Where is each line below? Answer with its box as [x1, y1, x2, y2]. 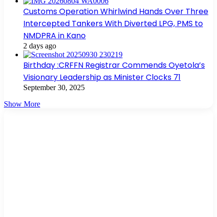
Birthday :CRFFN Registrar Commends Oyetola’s [23, 59, 205, 71]
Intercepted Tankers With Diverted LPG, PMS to [23, 17, 203, 29]
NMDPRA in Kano [23, 30, 86, 41]
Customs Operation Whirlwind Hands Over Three [23, 5, 208, 17]
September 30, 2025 [23, 83, 85, 92]
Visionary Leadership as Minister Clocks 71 [23, 71, 181, 83]
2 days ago [23, 41, 56, 50]
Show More [4, 99, 40, 108]
